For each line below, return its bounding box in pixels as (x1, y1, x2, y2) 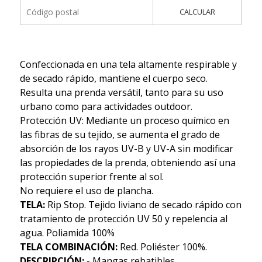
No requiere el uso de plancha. (19, 184, 153, 197)
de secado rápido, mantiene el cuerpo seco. (19, 71, 208, 85)
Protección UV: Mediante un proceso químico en (19, 113, 229, 127)
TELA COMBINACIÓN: (19, 240, 118, 253)
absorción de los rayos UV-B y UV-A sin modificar (19, 142, 233, 155)
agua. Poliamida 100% (19, 226, 115, 239)
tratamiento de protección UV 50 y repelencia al (19, 212, 227, 225)
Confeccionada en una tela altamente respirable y (19, 57, 237, 71)
